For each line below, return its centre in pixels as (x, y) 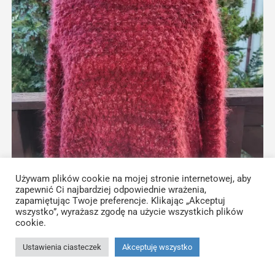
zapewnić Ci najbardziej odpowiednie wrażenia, (111, 190)
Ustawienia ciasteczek (62, 247)
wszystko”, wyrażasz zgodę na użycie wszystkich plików (129, 212)
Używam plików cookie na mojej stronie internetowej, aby (133, 179)
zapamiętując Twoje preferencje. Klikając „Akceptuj (120, 201)
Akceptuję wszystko (157, 247)
